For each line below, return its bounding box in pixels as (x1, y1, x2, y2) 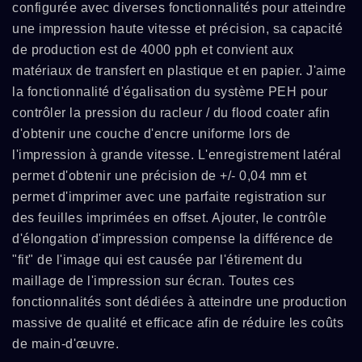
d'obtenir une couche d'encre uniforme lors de (12, 127, 291, 141)
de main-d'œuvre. (12, 337, 119, 351)
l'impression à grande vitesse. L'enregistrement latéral (12, 148, 342, 162)
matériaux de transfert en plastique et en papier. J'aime (12, 64, 346, 78)
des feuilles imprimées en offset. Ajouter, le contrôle (12, 211, 326, 225)
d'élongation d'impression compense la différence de (12, 232, 334, 246)
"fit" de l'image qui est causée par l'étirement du (12, 253, 302, 267)
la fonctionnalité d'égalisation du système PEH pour (12, 85, 328, 99)
